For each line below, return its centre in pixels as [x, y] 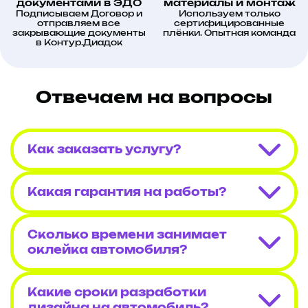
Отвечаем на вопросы [154, 99]
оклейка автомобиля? [107, 251]
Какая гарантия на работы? [127, 193]
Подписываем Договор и [79, 14]
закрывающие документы [79, 33]
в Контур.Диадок [79, 43]
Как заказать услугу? [104, 150]
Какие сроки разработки [117, 293]
